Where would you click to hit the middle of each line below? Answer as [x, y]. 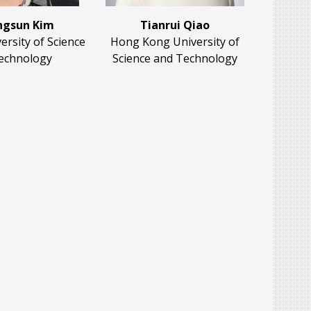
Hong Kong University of [175, 42]
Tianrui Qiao [175, 25]
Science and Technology [175, 59]
